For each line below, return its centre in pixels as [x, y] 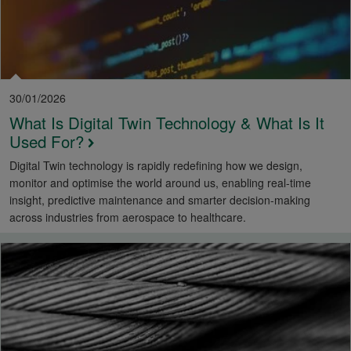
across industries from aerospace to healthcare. [128, 217]
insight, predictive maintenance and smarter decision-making [160, 199]
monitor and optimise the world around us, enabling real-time [160, 182]
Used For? [47, 141]
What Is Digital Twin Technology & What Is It [167, 122]
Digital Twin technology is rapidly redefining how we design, [156, 165]
